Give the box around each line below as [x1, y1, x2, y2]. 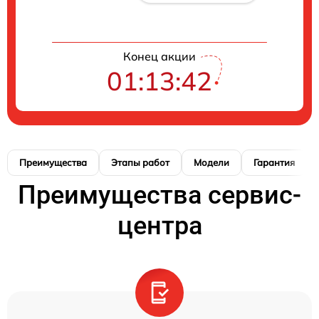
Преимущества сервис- [18, 180, 301, 211]
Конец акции [123, 49, 196, 64]
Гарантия [253, 157, 295, 169]
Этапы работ [111, 157, 169, 169]
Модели [194, 157, 229, 169]
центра [117, 211, 202, 241]
